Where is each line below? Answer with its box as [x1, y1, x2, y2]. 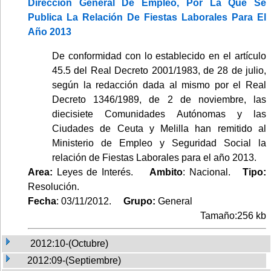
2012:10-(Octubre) [30, 238, 108, 249]
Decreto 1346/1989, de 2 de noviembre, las [52, 94, 266, 105]
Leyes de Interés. [53, 166, 150, 177]
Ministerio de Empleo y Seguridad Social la [52, 137, 266, 148]
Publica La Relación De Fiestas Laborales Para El [28, 11, 266, 22]
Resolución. [28, 181, 79, 192]
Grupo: [114, 195, 158, 206]
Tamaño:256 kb [200, 210, 266, 221]
